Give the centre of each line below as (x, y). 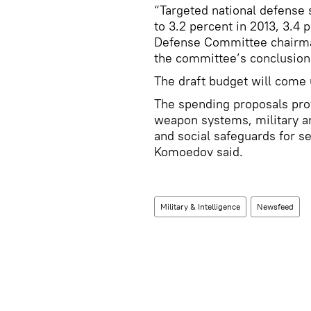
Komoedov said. (199, 152)
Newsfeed (275, 207)
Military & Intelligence (200, 207)
